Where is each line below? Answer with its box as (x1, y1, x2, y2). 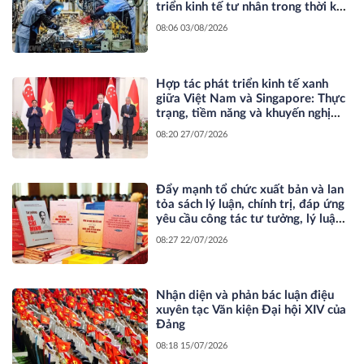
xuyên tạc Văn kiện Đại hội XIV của (156, 304, 347, 317)
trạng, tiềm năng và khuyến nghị (156, 106, 331, 119)
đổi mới (156, 15, 199, 28)
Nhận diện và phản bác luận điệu (156, 289, 335, 302)
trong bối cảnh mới (156, 227, 261, 240)
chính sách (156, 121, 213, 134)
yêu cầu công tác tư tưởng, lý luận (156, 212, 343, 225)
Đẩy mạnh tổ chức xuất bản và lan (156, 183, 344, 196)
